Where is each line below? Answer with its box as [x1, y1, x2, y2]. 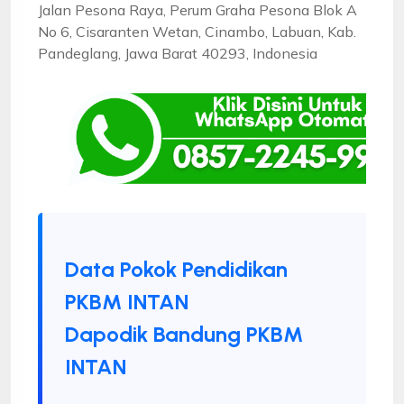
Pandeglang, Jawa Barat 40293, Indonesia [38, 43, 317, 62]
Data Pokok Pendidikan [65, 255, 288, 282]
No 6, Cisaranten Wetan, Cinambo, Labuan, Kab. [38, 22, 356, 41]
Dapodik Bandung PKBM [65, 320, 303, 347]
